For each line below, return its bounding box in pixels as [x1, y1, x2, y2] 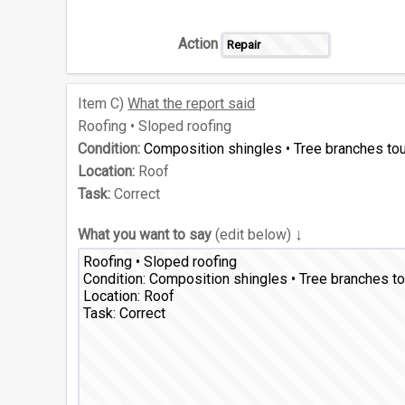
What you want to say [78, 226, 212, 244]
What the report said [127, 95, 256, 113]
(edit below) [212, 226, 296, 244]
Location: [78, 163, 136, 181]
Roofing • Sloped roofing [78, 118, 232, 136]
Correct [110, 185, 161, 203]
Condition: [78, 140, 141, 158]
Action [178, 35, 219, 53]
